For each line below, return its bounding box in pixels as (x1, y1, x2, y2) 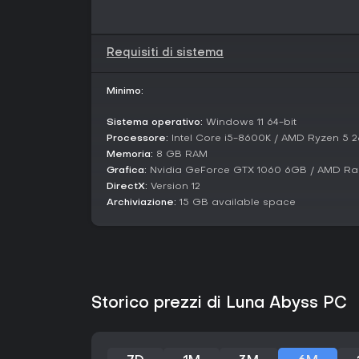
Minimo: (107, 87, 143, 96)
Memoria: (107, 150, 153, 159)
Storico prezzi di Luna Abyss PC (91, 296, 347, 312)
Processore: (107, 134, 168, 143)
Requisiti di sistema (107, 48, 224, 58)
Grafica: (107, 166, 147, 175)
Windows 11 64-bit (203, 118, 296, 127)
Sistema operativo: (107, 118, 203, 127)
